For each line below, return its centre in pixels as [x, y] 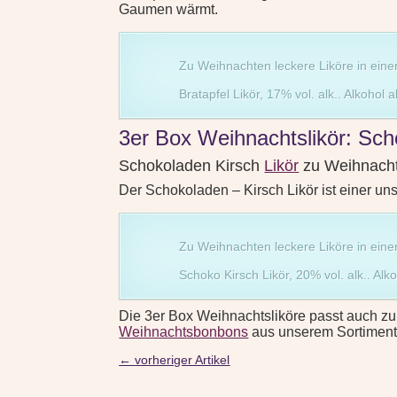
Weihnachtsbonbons [184, 332]
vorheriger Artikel [183, 359]
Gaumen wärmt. [169, 10]
